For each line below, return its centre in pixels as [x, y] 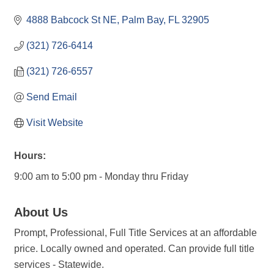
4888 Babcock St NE [72, 20]
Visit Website [55, 123]
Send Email [52, 97]
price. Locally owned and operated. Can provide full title [134, 249]
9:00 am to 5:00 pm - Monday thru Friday [101, 176]
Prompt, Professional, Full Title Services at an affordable [135, 233]
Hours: [30, 156]
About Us [41, 212]
